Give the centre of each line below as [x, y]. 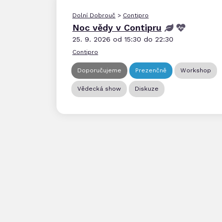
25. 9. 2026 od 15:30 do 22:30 [123, 39]
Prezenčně [151, 70]
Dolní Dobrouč [94, 15]
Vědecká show [99, 89]
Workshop [196, 70]
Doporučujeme [99, 70]
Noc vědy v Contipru [117, 28]
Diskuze [147, 89]
